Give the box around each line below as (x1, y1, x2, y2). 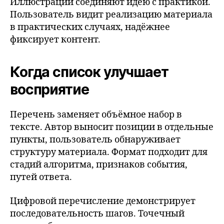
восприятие (10, 81, 89, 98)
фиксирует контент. (10, 34, 100, 45)
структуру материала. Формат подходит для (10, 146, 207, 158)
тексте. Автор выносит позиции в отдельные (10, 121, 213, 133)
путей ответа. (10, 171, 72, 183)
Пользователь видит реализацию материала (10, 9, 212, 20)
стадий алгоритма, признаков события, (10, 159, 187, 170)
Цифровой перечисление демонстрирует (10, 195, 195, 207)
